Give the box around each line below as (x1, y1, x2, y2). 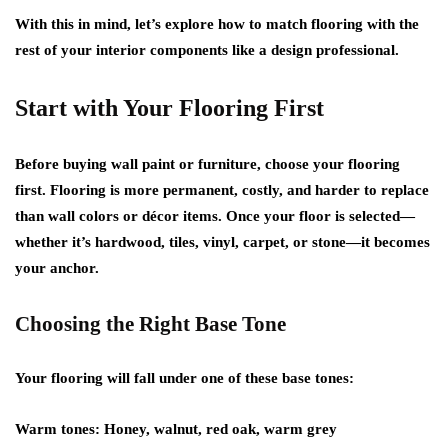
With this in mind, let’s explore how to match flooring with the (15, 16, 419, 32)
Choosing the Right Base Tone (15, 312, 286, 336)
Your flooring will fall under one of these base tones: (15, 370, 354, 386)
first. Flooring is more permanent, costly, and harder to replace (15, 182, 429, 198)
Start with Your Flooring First (15, 95, 324, 121)
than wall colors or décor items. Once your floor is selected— (15, 208, 415, 224)
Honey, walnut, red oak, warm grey (100, 421, 337, 437)
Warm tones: (15, 421, 100, 437)
